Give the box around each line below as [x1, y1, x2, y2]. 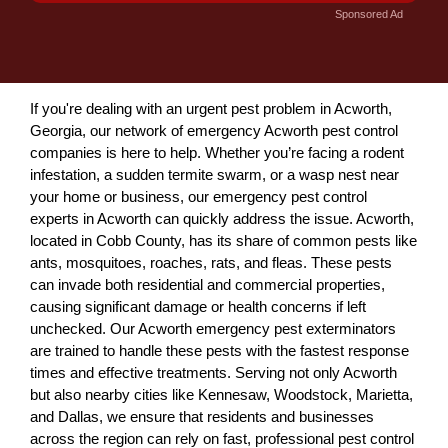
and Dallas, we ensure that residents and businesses [30, 408, 374, 425]
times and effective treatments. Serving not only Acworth [30, 364, 397, 381]
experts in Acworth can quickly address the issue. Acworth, [30, 210, 414, 227]
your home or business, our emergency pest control [30, 188, 367, 205]
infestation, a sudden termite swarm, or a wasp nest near [30, 166, 399, 183]
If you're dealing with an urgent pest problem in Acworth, [30, 100, 392, 117]
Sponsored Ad [335, 8, 403, 20]
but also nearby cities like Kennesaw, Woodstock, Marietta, [30, 386, 413, 403]
